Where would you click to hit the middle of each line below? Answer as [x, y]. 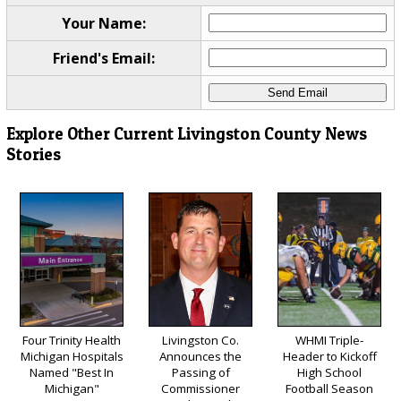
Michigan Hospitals [72, 357]
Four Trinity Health [72, 341]
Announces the [200, 357]
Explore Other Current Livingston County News [186, 134]
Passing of [200, 373]
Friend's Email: [103, 58]
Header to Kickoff [329, 357]
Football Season [329, 389]
